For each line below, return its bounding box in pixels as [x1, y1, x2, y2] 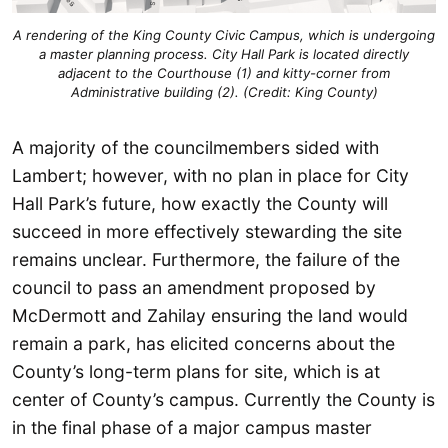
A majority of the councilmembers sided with [12, 136, 379, 158]
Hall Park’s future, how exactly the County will [12, 192, 388, 214]
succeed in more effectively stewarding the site [12, 220, 402, 242]
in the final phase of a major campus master [12, 416, 372, 438]
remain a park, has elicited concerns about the [12, 332, 395, 354]
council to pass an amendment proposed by [12, 276, 376, 298]
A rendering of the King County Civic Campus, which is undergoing [13, 26, 435, 43]
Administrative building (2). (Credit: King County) [70, 83, 378, 100]
